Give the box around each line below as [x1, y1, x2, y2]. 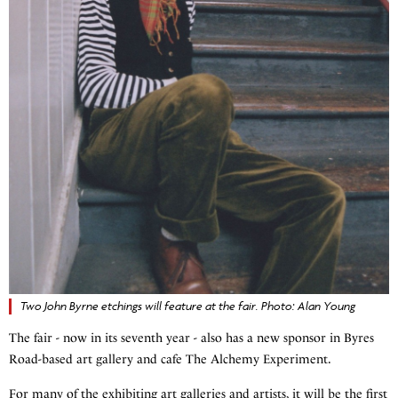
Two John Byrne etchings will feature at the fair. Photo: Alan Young [20, 298, 355, 314]
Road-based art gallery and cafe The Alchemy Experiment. [9, 351, 331, 367]
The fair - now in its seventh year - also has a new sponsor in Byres [9, 330, 374, 346]
